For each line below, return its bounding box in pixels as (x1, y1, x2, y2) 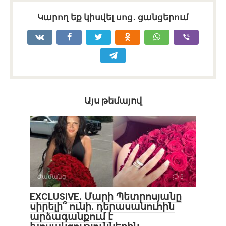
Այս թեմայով (84, 95, 142, 106)
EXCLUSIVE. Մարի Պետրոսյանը (30, 190, 182, 202)
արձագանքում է (30, 210, 113, 222)
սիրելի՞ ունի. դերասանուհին (30, 200, 175, 212)
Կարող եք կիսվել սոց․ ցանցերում (37, 12, 189, 22)
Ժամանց (37, 173, 66, 180)
